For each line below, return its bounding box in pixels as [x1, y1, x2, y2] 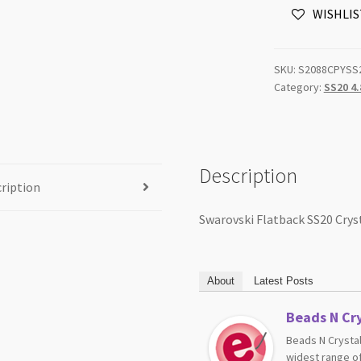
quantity [272, 89, 320, 106]
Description [199, 162, 298, 189]
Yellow [272, 9, 309, 26]
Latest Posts [254, 275, 314, 288]
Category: [273, 80, 324, 95]
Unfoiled [272, 29, 321, 46]
